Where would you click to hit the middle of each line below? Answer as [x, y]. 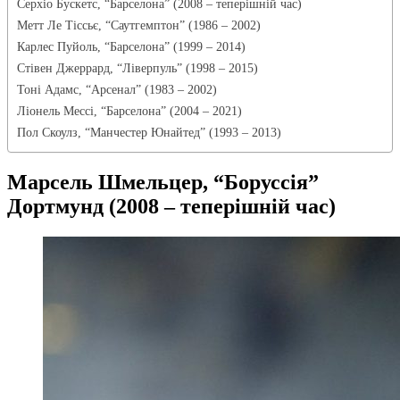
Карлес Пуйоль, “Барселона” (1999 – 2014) [131, 46]
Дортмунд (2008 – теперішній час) [171, 206]
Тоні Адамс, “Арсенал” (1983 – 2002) [117, 89]
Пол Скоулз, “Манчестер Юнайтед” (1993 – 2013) [149, 132]
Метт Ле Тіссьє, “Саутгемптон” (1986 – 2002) [139, 25]
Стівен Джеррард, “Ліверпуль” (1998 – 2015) [137, 67]
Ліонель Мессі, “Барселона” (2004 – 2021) [129, 110]
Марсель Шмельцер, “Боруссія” [163, 182]
